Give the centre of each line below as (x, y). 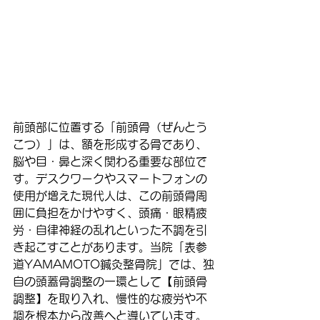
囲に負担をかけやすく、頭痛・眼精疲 (110, 212)
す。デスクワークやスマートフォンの (110, 178)
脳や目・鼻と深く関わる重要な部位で (110, 161)
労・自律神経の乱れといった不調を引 (110, 230)
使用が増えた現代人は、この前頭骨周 (110, 195)
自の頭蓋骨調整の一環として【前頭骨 (110, 281)
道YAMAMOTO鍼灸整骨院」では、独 (114, 264)
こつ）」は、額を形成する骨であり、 (110, 144)
